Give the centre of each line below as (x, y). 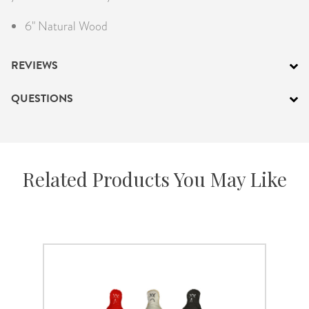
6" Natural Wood (66, 26)
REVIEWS (34, 65)
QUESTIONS (42, 98)
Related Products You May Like (154, 179)
